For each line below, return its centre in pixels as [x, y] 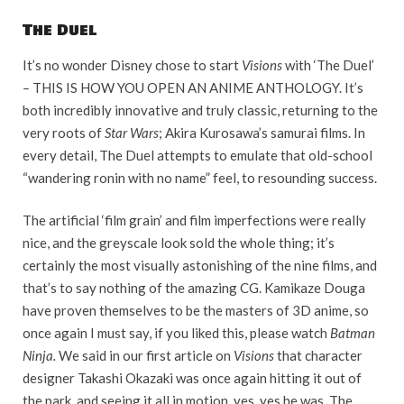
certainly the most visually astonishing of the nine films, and [200, 266]
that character [320, 356]
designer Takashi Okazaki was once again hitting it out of [192, 378]
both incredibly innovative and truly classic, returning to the [200, 110]
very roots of [64, 132]
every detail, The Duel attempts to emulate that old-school [197, 155]
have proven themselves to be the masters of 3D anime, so [196, 311]
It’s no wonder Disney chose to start [132, 64]
